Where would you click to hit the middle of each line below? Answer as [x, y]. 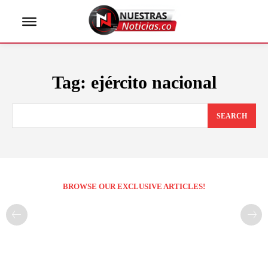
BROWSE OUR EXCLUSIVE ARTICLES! [134, 186]
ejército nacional [153, 83]
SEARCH [232, 116]
